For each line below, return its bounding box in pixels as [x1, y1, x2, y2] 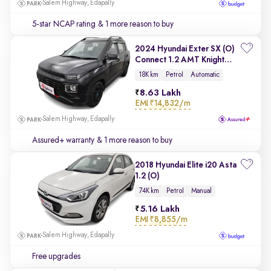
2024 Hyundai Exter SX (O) [135, 45, 235, 53]
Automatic [191, 71, 220, 79]
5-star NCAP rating [32, 20, 96, 28]
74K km [139, 188, 159, 195]
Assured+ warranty [32, 136, 94, 145]
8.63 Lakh [140, 88, 181, 98]
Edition [135, 67, 160, 75]
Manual [191, 188, 212, 195]
